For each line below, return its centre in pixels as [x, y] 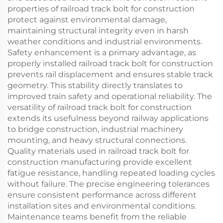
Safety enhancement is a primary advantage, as [102, 53]
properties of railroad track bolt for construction [101, 9]
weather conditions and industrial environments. [105, 42]
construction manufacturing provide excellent [100, 162]
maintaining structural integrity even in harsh [98, 31]
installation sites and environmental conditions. [102, 206]
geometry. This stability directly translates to [95, 85]
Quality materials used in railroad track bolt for [98, 151]
